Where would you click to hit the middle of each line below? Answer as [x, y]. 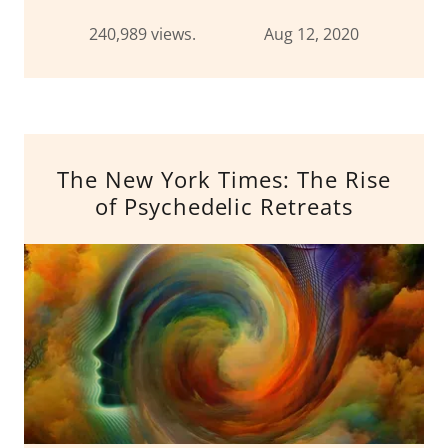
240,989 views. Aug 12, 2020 [224, 34]
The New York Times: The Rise [224, 179]
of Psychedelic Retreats [224, 206]
